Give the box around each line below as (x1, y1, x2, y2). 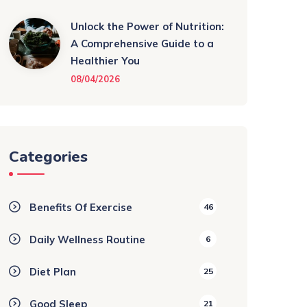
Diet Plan (29, 265, 76, 278)
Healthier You (71, 54, 140, 67)
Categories (9, 147, 88, 167)
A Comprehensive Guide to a (71, 37, 214, 50)
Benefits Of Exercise (29, 201, 132, 214)
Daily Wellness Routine (29, 233, 145, 246)
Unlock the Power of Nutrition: (71, 20, 224, 33)
